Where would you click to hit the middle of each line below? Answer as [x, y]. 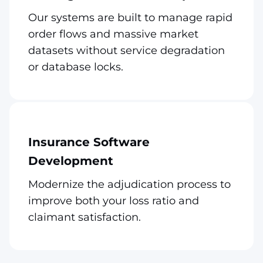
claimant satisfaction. [85, 217]
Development [71, 161]
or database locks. [76, 67]
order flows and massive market [113, 34]
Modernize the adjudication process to [129, 184]
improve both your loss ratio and [114, 200]
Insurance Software [89, 142]
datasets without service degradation [127, 50]
